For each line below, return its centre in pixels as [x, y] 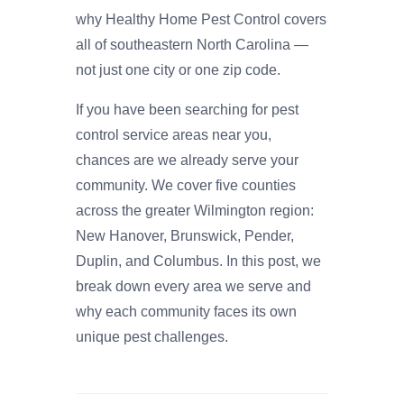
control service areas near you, [174, 135]
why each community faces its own [186, 312]
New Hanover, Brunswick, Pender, [185, 236]
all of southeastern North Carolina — [192, 45]
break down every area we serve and [193, 287]
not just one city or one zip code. [178, 70]
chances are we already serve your [187, 161]
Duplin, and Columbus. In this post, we [198, 262]
